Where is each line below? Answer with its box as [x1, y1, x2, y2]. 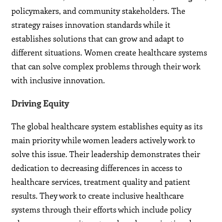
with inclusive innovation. [11, 75, 106, 86]
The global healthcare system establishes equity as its [11, 121, 203, 132]
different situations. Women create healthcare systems [11, 47, 208, 58]
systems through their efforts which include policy [11, 204, 192, 215]
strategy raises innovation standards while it [11, 19, 171, 30]
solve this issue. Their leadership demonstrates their [11, 149, 201, 160]
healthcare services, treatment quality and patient [11, 176, 191, 187]
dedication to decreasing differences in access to [11, 163, 183, 173]
